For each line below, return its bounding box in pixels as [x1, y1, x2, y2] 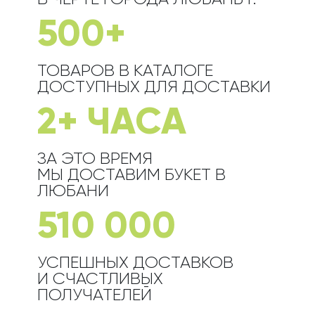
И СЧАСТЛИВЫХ [37, 271, 163, 288]
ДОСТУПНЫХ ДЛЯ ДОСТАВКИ [37, 79, 271, 96]
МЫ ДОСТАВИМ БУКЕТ [37, 167, 215, 184]
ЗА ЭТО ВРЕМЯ [37, 150, 153, 167]
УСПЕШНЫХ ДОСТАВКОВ [37, 255, 233, 271]
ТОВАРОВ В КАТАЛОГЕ [37, 63, 213, 79]
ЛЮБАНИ [37, 183, 109, 200]
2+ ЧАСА [37, 105, 186, 142]
